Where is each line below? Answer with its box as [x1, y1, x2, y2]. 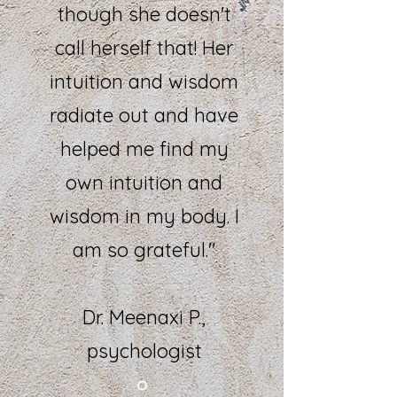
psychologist [86, 338, 202, 363]
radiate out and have [50, 102, 238, 128]
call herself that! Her [55, 35, 233, 60]
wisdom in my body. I [49, 203, 239, 229]
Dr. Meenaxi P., [82, 304, 206, 330]
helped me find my [59, 136, 229, 161]
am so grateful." [73, 237, 215, 262]
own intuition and [66, 169, 222, 195]
